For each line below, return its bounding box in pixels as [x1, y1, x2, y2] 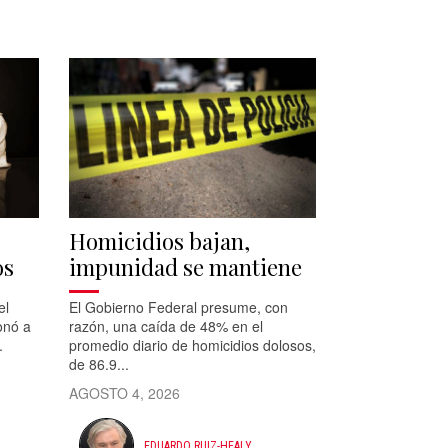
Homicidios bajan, [68, 226, 250, 257]
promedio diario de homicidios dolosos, [68, 335, 316, 356]
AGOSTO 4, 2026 [68, 383, 180, 404]
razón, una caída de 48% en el [68, 316, 263, 337]
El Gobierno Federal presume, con [68, 297, 288, 318]
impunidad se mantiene [68, 252, 302, 283]
